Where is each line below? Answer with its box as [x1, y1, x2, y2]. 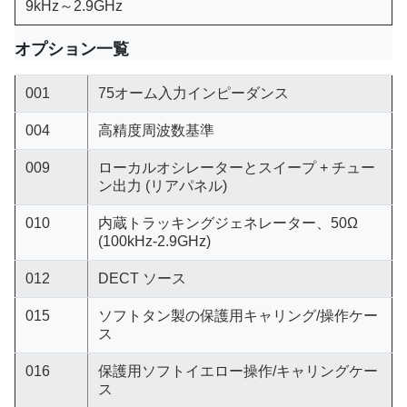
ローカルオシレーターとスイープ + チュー [97, 160, 375, 175]
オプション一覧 [15, 40, 129, 58]
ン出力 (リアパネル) [97, 178, 227, 194]
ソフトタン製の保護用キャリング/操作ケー [97, 308, 378, 323]
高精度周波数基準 [97, 123, 214, 138]
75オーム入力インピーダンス [97, 85, 289, 101]
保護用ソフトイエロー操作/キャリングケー [97, 363, 378, 379]
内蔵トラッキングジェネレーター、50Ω [97, 215, 358, 231]
